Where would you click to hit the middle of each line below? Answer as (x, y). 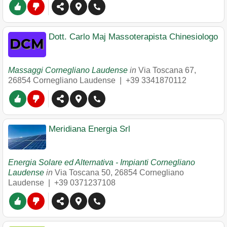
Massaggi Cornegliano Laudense (68, 70)
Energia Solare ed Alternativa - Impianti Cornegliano (102, 162)
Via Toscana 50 (83, 173)
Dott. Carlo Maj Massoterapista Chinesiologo (133, 37)
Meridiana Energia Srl (89, 129)
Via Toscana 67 (166, 70)
